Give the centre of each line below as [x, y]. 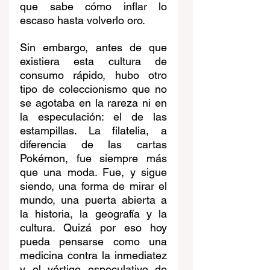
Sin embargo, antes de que [93, 48]
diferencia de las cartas [93, 145]
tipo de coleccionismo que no [93, 89]
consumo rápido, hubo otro [93, 75]
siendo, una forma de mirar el [93, 186]
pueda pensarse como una [93, 242]
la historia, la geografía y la [93, 214]
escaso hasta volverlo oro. [83, 20]
